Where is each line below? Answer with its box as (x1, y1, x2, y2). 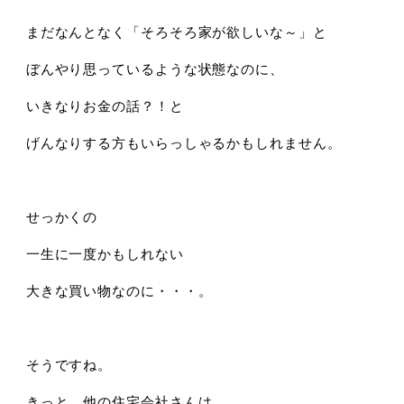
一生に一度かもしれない (25, 243, 184, 263)
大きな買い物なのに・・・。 (25, 280, 213, 300)
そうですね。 (25, 354, 113, 374)
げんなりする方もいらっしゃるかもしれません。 (25, 133, 342, 152)
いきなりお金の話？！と (25, 96, 184, 115)
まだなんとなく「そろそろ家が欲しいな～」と (25, 22, 327, 41)
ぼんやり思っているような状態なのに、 (25, 59, 284, 78)
